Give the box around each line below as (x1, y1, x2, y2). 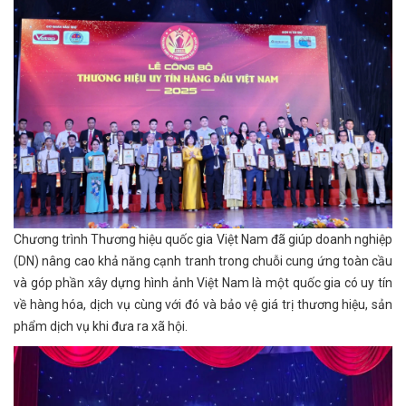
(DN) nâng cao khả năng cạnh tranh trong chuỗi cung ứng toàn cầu (14, 254, 392, 268)
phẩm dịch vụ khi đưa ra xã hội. (14, 319, 188, 333)
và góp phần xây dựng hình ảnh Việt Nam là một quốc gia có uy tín (14, 275, 392, 290)
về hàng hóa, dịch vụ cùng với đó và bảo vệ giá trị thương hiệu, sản (14, 297, 392, 312)
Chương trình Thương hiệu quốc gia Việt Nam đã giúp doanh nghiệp (14, 232, 392, 246)
